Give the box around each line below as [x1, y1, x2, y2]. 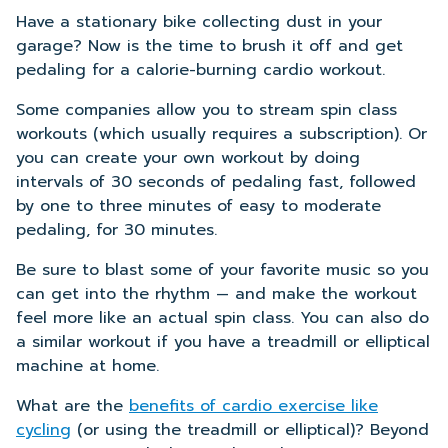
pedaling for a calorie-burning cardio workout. [16, 58, 385, 82]
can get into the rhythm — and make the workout [16, 282, 417, 306]
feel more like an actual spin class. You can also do [16, 306, 429, 330]
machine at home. [16, 354, 159, 378]
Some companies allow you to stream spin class [16, 98, 397, 122]
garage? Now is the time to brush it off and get [16, 34, 403, 58]
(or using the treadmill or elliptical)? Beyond [71, 418, 429, 442]
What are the [16, 394, 129, 418]
